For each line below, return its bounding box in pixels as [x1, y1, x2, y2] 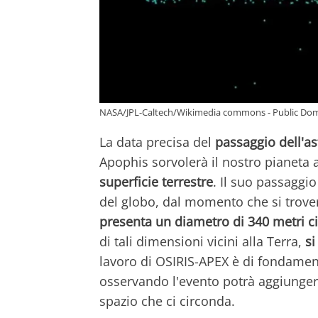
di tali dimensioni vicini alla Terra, [99, 232, 305, 250]
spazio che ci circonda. [99, 292, 235, 309]
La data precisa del [99, 133, 215, 150]
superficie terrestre [99, 172, 213, 190]
